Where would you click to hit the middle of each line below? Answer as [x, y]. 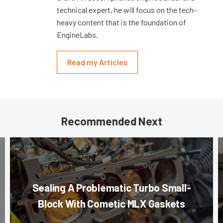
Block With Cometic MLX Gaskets [111, 203]
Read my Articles [97, 62]
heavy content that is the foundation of [121, 22]
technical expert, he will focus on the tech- [127, 9]
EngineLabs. [77, 34]
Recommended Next [111, 121]
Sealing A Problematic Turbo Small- [111, 187]
